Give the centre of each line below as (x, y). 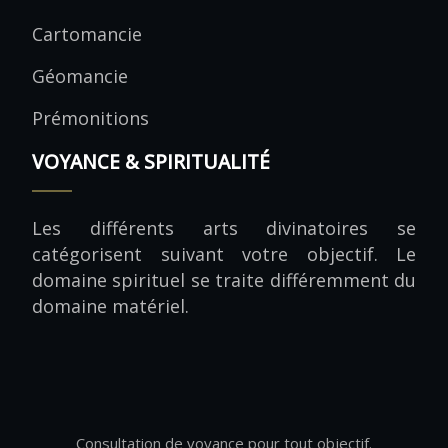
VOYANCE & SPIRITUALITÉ (151, 162)
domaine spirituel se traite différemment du (224, 280)
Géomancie (80, 76)
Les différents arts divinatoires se (224, 228)
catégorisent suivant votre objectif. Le (224, 254)
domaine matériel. (110, 306)
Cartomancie (87, 34)
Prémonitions (90, 118)
